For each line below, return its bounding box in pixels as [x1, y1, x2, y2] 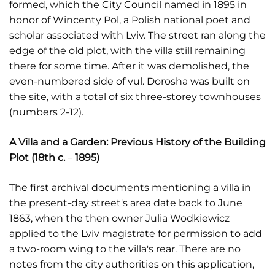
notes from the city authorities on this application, [9, 258, 254, 270]
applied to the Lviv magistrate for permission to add [9, 228, 262, 239]
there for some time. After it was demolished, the [9, 60, 249, 72]
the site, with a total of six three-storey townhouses [9, 91, 261, 103]
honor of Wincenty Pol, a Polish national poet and [9, 14, 250, 26]
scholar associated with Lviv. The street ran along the [9, 29, 266, 41]
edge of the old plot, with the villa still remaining [9, 45, 246, 56]
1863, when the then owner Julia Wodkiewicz [9, 212, 230, 224]
